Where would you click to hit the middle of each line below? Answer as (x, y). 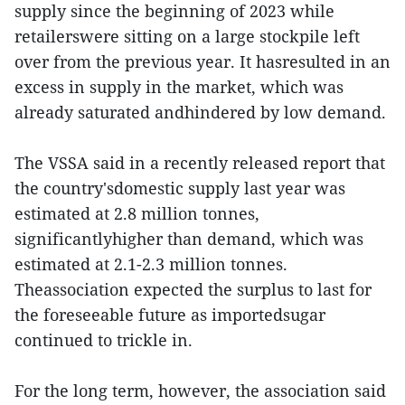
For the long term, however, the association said (200, 391)
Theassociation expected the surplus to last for (193, 290)
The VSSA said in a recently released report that (200, 163)
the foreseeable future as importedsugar (170, 315)
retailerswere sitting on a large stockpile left (187, 37)
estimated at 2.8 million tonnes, (137, 214)
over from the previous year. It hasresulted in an (202, 62)
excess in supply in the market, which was (179, 87)
